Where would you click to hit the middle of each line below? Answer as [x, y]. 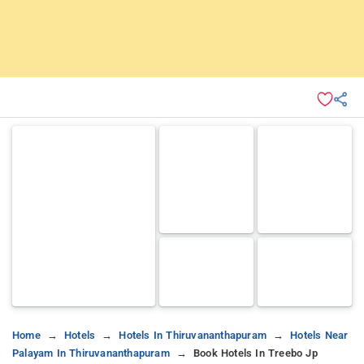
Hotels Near [319, 335]
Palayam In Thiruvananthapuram [91, 353]
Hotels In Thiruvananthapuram [193, 335]
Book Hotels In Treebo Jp [256, 353]
